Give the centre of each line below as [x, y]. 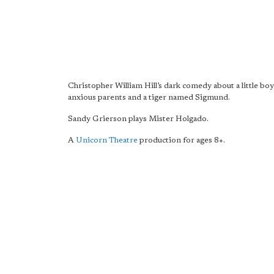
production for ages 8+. [181, 140]
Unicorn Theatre [107, 140]
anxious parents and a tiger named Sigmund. [149, 98]
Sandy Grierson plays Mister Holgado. [138, 119]
